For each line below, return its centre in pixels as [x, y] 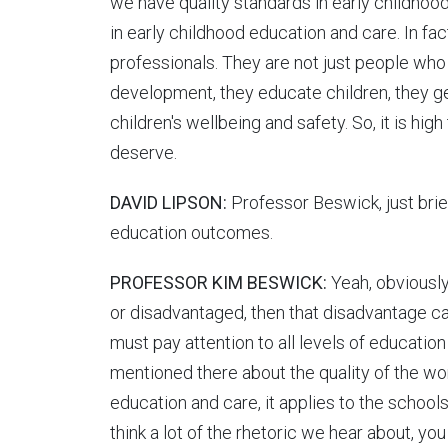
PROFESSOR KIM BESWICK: [220, 283]
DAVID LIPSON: [168, 203]
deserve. [143, 153]
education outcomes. [191, 233]
